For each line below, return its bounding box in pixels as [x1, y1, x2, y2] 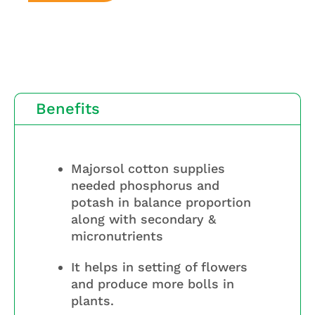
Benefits [36, 100, 100, 118]
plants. [71, 293, 114, 309]
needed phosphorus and [71, 178, 219, 193]
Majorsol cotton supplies [71, 161, 225, 176]
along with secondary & [71, 212, 216, 227]
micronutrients [71, 229, 163, 244]
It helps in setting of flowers [71, 259, 247, 275]
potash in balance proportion [71, 195, 251, 210]
